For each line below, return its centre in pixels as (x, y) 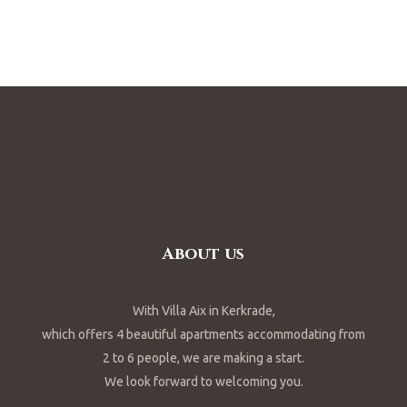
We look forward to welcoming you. (203, 382)
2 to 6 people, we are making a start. (203, 358)
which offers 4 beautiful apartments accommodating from (203, 335)
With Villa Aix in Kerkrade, (203, 311)
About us (203, 254)
